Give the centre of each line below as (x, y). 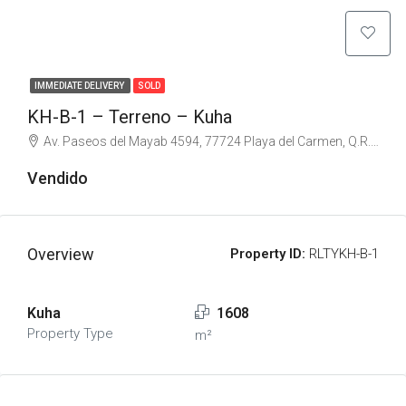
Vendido (58, 178)
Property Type (70, 333)
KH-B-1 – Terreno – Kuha (130, 117)
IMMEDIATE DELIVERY (80, 86)
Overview (61, 254)
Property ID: (268, 254)
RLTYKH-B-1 (342, 254)
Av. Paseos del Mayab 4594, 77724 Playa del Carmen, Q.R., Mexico (207, 141)
